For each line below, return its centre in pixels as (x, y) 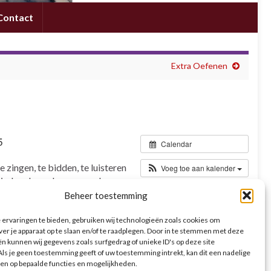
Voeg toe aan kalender (199, 168)
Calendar (176, 144)
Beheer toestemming (106, 195)
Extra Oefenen (199, 65)
